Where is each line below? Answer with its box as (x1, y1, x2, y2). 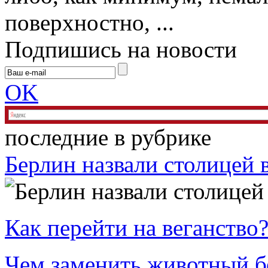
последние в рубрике (5, 124, 211, 150)
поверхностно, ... (5, 9, 174, 35)
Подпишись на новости (5, 36, 237, 62)
